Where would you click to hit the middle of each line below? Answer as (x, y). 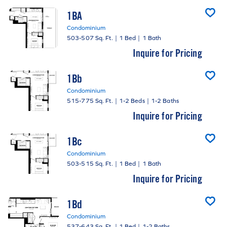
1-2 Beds (132, 101)
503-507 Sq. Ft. (90, 38)
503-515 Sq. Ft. (90, 163)
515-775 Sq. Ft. (90, 101)
